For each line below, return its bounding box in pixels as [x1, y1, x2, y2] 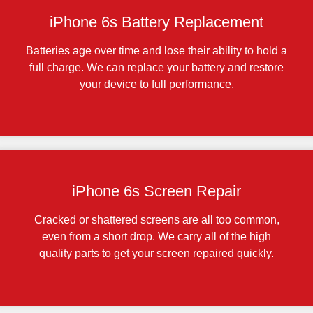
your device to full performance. [79, 78, 234, 90]
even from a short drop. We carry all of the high [42, 230, 271, 242]
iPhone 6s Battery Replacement [50, 13, 263, 31]
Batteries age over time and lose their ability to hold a [26, 44, 287, 57]
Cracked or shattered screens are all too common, [34, 213, 279, 226]
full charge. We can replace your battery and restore [29, 61, 284, 73]
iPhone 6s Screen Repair [72, 182, 241, 200]
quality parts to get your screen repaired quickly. [39, 247, 274, 259]
